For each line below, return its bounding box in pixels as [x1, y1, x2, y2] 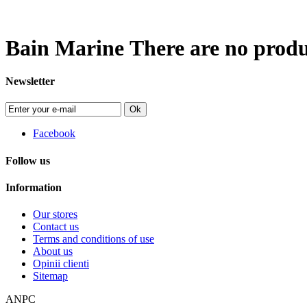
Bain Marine [5, 35, 130, 60]
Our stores [33, 208, 77, 221]
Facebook [33, 127, 75, 140]
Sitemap [33, 270, 68, 282]
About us [33, 245, 73, 258]
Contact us [33, 221, 79, 233]
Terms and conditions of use [33, 233, 154, 245]
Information [5, 182, 62, 194]
